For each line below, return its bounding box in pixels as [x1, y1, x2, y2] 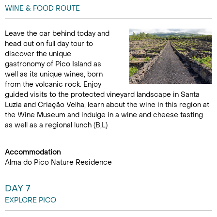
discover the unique [5, 49, 71, 59]
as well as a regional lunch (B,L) [5, 121, 108, 130]
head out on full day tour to [5, 39, 93, 48]
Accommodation [5, 148, 61, 157]
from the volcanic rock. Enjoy [5, 80, 101, 89]
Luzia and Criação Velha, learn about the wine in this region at [5, 100, 209, 109]
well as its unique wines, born [5, 70, 103, 79]
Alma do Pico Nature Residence [5, 158, 112, 167]
